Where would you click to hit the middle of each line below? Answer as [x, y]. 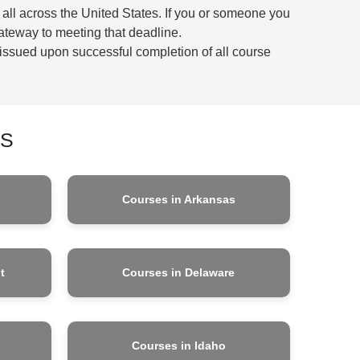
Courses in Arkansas [178, 199]
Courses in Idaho [178, 345]
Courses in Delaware [179, 272]
